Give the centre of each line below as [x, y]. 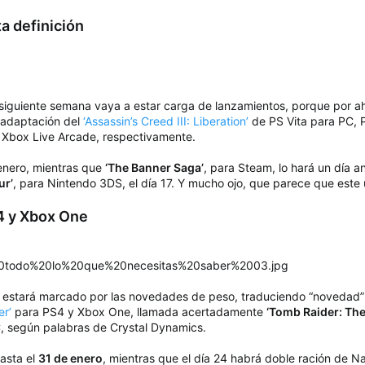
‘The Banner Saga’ [154, 168]
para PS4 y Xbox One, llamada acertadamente [139, 312]
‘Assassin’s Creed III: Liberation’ [166, 121]
